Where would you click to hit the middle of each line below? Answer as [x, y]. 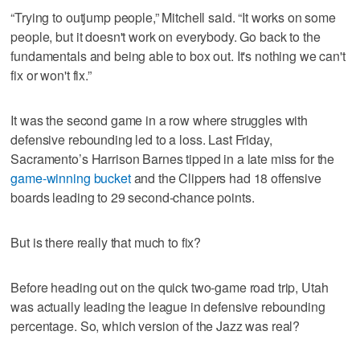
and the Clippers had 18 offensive [226, 178]
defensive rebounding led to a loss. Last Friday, [141, 139]
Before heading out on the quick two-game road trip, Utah [170, 287]
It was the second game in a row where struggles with [160, 120]
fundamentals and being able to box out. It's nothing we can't [178, 55]
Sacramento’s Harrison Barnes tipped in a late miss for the [173, 158]
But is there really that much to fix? [106, 242]
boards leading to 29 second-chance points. [133, 197]
